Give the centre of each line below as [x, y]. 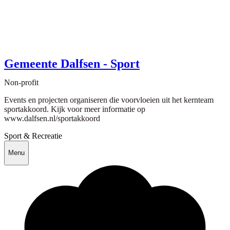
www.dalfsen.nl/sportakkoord [52, 118]
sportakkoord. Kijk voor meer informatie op [75, 109]
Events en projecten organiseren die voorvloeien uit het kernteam [109, 100]
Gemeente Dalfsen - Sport [72, 63]
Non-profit [21, 82]
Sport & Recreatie [33, 136]
